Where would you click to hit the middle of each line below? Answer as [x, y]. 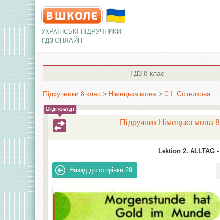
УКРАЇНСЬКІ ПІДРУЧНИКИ [81, 32]
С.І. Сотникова [187, 94]
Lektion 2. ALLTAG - [188, 151]
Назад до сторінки [96, 170]
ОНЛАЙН [69, 41]
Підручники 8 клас [72, 94]
